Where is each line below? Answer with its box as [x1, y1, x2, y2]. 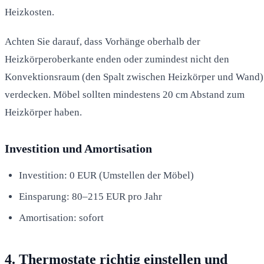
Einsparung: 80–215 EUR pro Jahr [19, 190, 162, 202]
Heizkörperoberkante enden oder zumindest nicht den [5, 53, 229, 65]
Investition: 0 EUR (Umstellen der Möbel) [19, 169, 194, 181]
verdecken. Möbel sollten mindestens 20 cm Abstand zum [5, 88, 245, 100]
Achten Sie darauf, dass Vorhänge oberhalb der [5, 35, 200, 47]
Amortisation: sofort [19, 212, 104, 223]
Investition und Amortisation [5, 141, 152, 155]
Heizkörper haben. [5, 106, 82, 118]
